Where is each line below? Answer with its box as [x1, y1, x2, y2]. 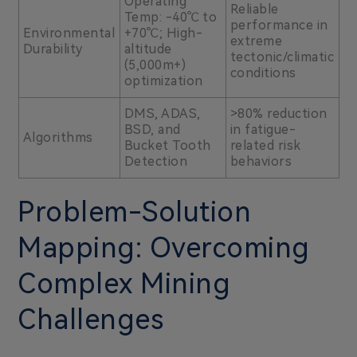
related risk [229, 137, 301, 153]
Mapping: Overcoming [18, 231, 310, 265]
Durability [22, 41, 83, 57]
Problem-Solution [18, 195, 252, 229]
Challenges [18, 303, 164, 336]
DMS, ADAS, [124, 105, 201, 121]
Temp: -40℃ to [124, 9, 217, 25]
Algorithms [22, 129, 93, 145]
